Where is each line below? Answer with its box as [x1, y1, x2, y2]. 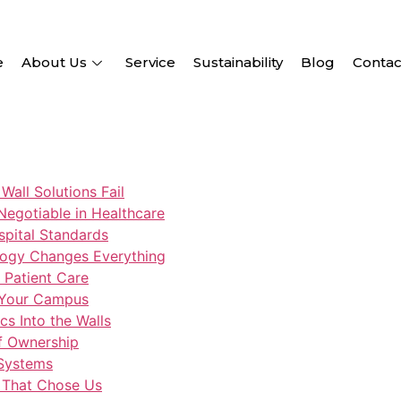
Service [125, 54, 175, 71]
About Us [21, 54, 87, 71]
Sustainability [193, 54, 283, 71]
